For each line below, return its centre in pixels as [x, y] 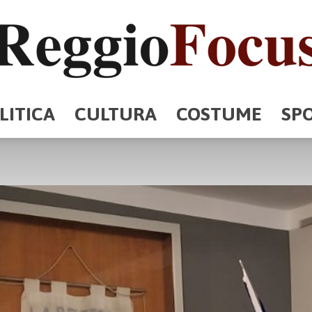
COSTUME [219, 114]
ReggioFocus [182, 127]
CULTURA [115, 114]
